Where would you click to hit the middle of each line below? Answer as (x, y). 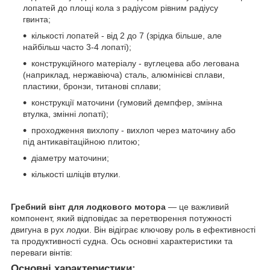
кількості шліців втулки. (76, 174)
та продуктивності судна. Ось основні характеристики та (122, 241)
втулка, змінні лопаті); (66, 114)
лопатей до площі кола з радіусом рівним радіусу (121, 8)
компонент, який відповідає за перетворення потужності (121, 218)
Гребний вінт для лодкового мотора (88, 207)
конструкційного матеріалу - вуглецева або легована (135, 64)
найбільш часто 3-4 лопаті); (77, 47)
